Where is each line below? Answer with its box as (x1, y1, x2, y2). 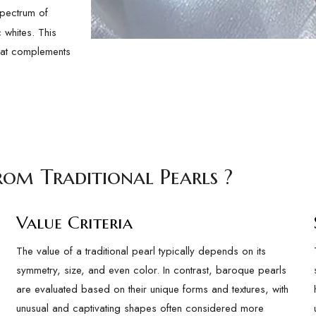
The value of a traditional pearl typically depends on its (16, 243, 267, 259)
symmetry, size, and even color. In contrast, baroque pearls (16, 262, 287, 278)
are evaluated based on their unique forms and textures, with (16, 281, 289, 297)
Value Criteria (16, 212, 133, 233)
